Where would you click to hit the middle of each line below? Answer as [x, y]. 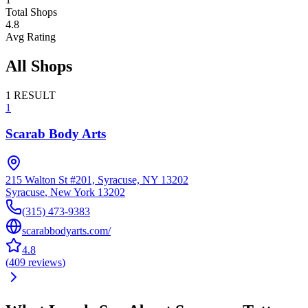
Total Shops [31, 12]
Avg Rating [31, 36]
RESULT [35, 95]
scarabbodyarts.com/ [66, 231]
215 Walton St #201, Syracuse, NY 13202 [97, 180]
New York [73, 192]
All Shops [39, 66]
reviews [45, 263]
